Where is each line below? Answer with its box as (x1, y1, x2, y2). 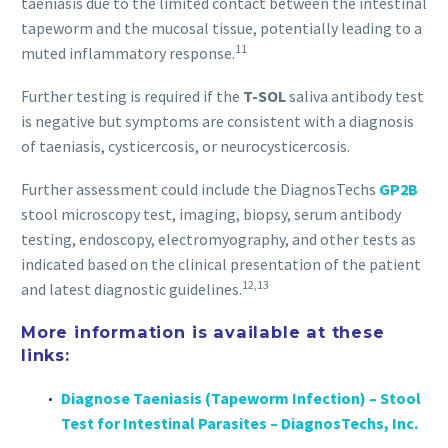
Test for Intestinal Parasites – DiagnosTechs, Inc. (61, 413, 418, 434)
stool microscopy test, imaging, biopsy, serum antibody (21, 203, 401, 224)
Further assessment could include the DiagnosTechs (21, 178, 379, 199)
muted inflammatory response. (21, 43, 235, 64)
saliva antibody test (286, 85, 424, 106)
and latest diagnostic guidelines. (21, 278, 242, 299)
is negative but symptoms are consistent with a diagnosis (21, 110, 414, 131)
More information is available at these (21, 321, 385, 342)
